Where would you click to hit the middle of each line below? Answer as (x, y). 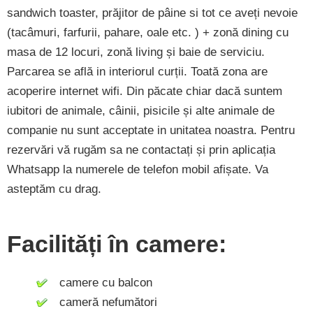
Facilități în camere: (117, 243)
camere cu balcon (101, 282)
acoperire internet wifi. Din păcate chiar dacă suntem (145, 91)
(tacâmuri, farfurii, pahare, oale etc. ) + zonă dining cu (148, 32)
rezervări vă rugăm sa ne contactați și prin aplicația (141, 150)
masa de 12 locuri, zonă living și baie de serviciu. (136, 52)
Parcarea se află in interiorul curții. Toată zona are (137, 71)
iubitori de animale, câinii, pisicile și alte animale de (141, 110)
